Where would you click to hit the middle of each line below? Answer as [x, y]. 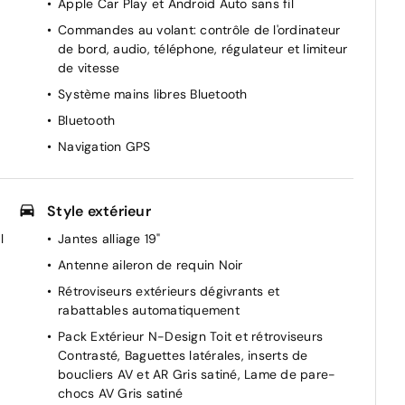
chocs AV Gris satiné [120, 394]
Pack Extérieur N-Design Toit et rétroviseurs [190, 337]
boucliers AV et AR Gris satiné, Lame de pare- [197, 375]
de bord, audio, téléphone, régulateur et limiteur [203, 49]
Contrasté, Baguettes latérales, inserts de [183, 356]
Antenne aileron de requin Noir [151, 265]
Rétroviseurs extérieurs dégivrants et [169, 292]
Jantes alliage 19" [109, 239]
